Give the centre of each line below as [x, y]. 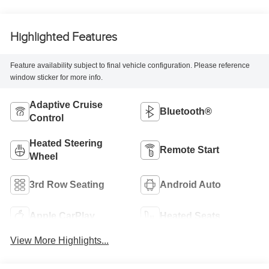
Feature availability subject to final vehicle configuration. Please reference [130, 65]
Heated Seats [190, 216]
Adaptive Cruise [66, 105]
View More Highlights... [60, 240]
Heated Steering [66, 144]
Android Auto [190, 185]
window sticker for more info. [57, 77]
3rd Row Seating [67, 185]
